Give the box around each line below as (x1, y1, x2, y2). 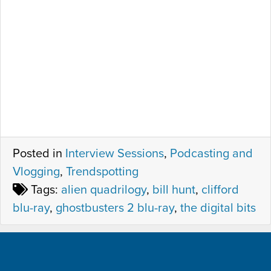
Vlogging (13, 165, 60, 180)
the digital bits (180, 201, 256, 216)
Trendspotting (66, 165, 139, 180)
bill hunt (152, 183, 195, 198)
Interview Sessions (65, 146, 164, 162)
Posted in (13, 146, 65, 162)
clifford (201, 183, 239, 198)
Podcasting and (170, 146, 253, 162)
